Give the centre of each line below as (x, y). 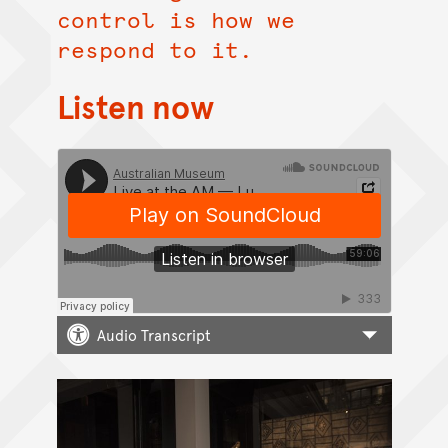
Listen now (135, 105)
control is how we (175, 19)
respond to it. (154, 49)
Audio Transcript (153, 335)
